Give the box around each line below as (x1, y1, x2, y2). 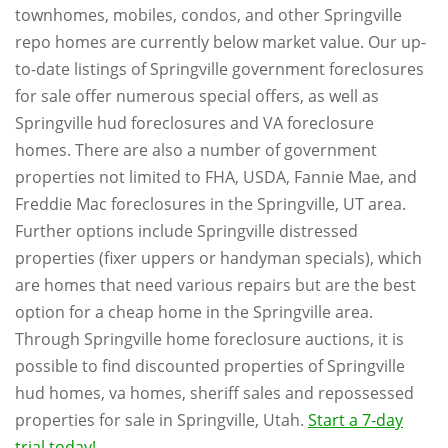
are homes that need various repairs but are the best (15, 274, 416, 296)
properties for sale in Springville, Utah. (15, 409, 308, 431)
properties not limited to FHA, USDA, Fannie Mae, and (15, 166, 417, 188)
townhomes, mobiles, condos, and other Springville (15, 4, 402, 26)
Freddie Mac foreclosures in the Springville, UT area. (15, 193, 406, 215)
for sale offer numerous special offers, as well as (15, 85, 379, 107)
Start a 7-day (308, 409, 403, 431)
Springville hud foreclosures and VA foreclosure (15, 112, 374, 134)
